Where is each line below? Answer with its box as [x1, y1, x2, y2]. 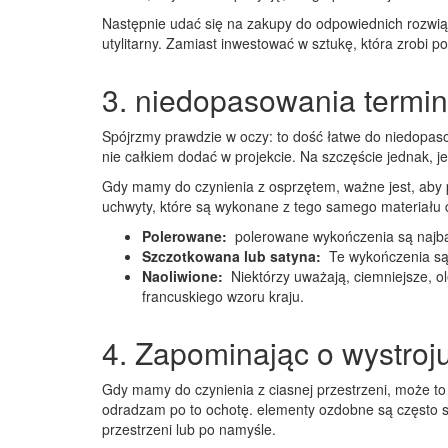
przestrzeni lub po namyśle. [102, 419, 276, 439]
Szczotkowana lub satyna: [142, 246, 325, 266]
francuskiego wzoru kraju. [142, 286, 304, 306]
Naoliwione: [142, 266, 227, 286]
